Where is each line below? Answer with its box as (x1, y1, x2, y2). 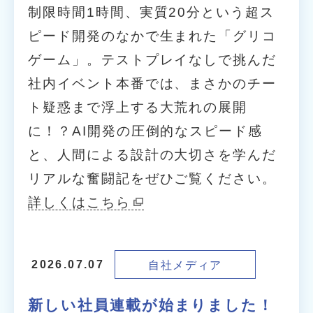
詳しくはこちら (28, 194, 131, 210)
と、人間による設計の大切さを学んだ (28, 147, 277, 162)
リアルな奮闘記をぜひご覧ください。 (28, 170, 277, 186)
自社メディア (148, 258, 222, 271)
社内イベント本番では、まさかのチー (28, 75, 277, 91)
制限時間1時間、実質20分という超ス (28, 4, 275, 20)
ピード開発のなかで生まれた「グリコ (28, 28, 277, 43)
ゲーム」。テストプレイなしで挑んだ (28, 52, 277, 67)
